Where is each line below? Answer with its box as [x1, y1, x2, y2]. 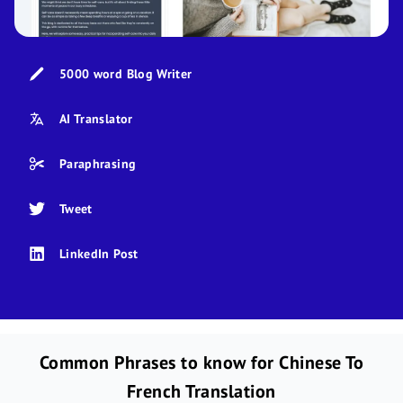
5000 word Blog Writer [59, 65, 193, 82]
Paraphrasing [59, 155, 137, 172]
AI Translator [59, 110, 133, 127]
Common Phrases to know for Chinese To [39, 350, 364, 374]
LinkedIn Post [59, 245, 139, 262]
